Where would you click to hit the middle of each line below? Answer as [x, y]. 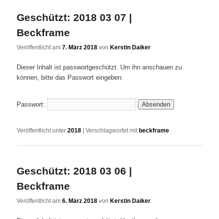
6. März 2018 [80, 201]
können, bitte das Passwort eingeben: [70, 78]
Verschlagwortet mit [112, 130]
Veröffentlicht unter [42, 130]
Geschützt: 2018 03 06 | [75, 171]
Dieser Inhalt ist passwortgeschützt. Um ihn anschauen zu [99, 67]
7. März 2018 [80, 48]
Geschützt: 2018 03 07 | [75, 17]
